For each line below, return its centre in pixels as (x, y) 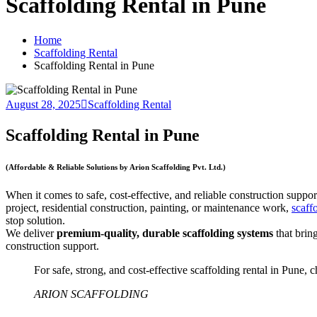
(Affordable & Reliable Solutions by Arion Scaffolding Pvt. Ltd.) (116, 167)
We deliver (31, 233)
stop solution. (35, 220)
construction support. (52, 246)
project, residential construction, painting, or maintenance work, (149, 207)
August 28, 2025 (43, 104)
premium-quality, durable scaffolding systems (165, 233)
